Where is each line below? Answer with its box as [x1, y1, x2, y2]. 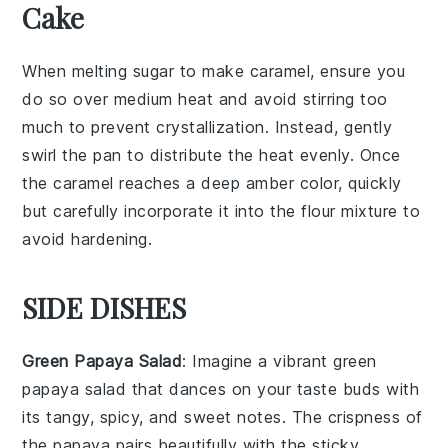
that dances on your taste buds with [126, 379, 420, 399]
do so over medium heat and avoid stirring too [22, 89, 388, 109]
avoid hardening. [22, 229, 153, 249]
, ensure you [310, 61, 406, 81]
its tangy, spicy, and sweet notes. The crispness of [22, 407, 423, 427]
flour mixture [301, 201, 398, 221]
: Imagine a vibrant [182, 351, 334, 371]
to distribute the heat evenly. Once [121, 145, 401, 165]
